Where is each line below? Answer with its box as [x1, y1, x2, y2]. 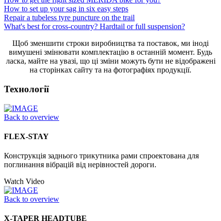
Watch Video [4, 177, 44, 186]
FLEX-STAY [4, 132, 49, 141]
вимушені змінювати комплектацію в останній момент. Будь [9, 48, 212, 57]
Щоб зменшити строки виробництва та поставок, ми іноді [12, 39, 209, 48]
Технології [4, 83, 49, 94]
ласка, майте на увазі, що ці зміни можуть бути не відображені [5, 57, 216, 66]
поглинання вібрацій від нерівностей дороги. [4, 160, 156, 169]
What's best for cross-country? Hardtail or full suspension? [4, 22, 185, 31]
